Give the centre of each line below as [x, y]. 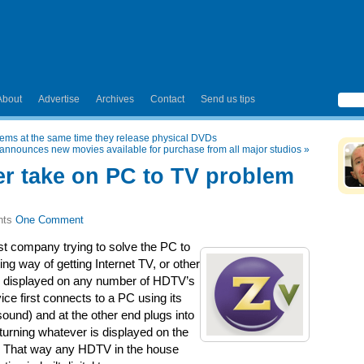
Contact [167, 99]
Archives [115, 99]
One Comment [50, 220]
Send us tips [228, 99]
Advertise [59, 99]
